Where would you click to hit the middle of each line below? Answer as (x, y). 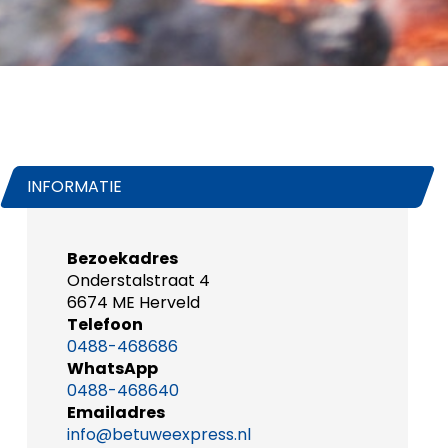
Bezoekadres (122, 258)
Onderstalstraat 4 (138, 280)
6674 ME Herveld (133, 302)
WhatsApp (112, 368)
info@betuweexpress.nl (158, 434)
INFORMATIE (74, 186)
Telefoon (104, 324)
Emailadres (115, 412)
